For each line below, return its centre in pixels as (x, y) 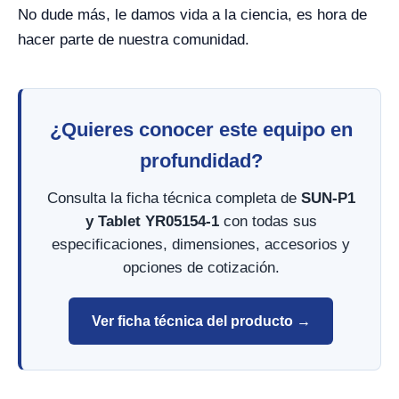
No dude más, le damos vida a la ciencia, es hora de (192, 15)
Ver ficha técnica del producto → (201, 321)
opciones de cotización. (201, 268)
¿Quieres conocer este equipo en (201, 130)
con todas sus (268, 221)
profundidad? (201, 161)
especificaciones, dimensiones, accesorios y (201, 244)
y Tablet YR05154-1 (152, 221)
